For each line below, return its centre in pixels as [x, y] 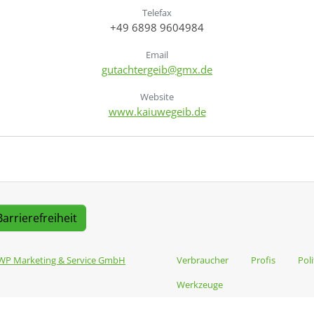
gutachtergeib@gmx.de [157, 69]
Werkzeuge [200, 284]
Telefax [157, 12]
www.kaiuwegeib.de [157, 111]
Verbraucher [203, 260]
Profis [263, 260]
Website [157, 96]
